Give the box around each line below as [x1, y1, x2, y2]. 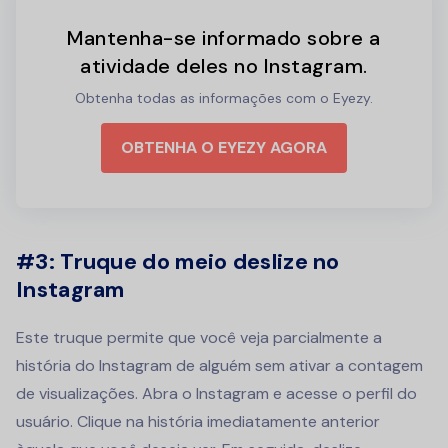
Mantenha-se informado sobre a [67, 25, 381, 52]
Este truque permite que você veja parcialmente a [16, 327, 382, 349]
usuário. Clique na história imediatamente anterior [16, 411, 380, 433]
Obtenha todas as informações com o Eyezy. [75, 89, 373, 108]
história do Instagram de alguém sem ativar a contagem [16, 355, 423, 377]
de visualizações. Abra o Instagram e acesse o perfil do [16, 383, 417, 405]
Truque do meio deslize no [60, 247, 340, 277]
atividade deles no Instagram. [80, 53, 368, 80]
